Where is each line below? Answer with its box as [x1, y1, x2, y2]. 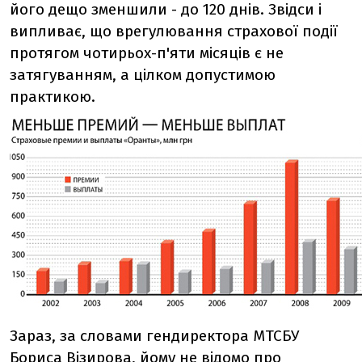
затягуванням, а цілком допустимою [10, 65, 276, 84]
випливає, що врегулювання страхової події [10, 22, 338, 40]
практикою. [10, 87, 95, 106]
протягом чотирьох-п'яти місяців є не [10, 44, 284, 62]
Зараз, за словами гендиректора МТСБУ [10, 326, 299, 345]
